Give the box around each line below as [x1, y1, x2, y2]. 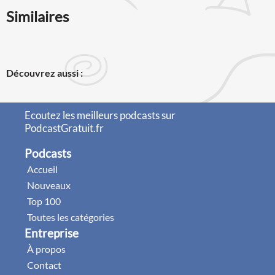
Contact [27, 258, 61, 271]
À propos [27, 242, 66, 255]
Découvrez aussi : [6, 66, 83, 79]
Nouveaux [27, 179, 71, 191]
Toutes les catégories [27, 211, 114, 223]
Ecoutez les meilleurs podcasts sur [25, 108, 176, 122]
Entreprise [25, 226, 79, 240]
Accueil [27, 163, 58, 175]
